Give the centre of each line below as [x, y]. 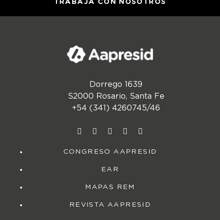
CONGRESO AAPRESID [110, 152]
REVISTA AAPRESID [110, 205]
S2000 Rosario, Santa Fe [116, 96]
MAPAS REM [110, 187]
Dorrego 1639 [116, 85]
